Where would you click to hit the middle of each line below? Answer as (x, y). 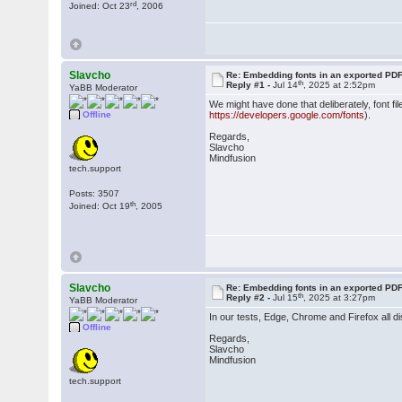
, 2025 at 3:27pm (340, 297)
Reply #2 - (250, 297)
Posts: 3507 (95, 193)
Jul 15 (286, 297)
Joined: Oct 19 (100, 206)
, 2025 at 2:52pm (340, 85)
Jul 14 (286, 85)
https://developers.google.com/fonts (287, 115)
